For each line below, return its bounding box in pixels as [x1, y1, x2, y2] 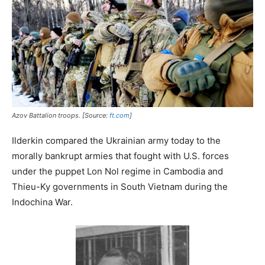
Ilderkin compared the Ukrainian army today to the [12, 135, 221, 147]
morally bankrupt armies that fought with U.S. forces [12, 150, 229, 162]
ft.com [109, 111, 130, 120]
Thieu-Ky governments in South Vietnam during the [12, 181, 228, 193]
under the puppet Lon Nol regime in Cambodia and [12, 166, 223, 177]
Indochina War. [12, 196, 73, 208]
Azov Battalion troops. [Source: [12, 111, 109, 120]
